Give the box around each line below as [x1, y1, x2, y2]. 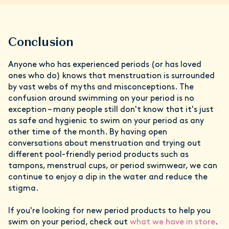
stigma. [8, 184, 39, 193]
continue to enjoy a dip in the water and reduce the [8, 173, 208, 181]
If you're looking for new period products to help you [8, 207, 211, 215]
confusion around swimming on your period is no [8, 94, 194, 103]
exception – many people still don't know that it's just [8, 105, 214, 114]
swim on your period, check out [8, 218, 130, 226]
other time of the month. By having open [8, 128, 167, 136]
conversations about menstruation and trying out [8, 139, 201, 148]
